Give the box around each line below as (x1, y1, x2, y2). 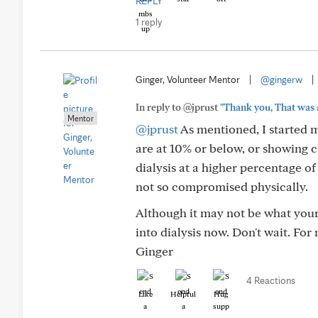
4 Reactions (246, 275, 295, 286)
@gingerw (261, 74, 302, 85)
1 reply (136, 16, 162, 28)
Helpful (170, 289, 196, 299)
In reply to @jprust (136, 102, 220, 113)
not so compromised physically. (136, 179, 308, 194)
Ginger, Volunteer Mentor (136, 74, 240, 85)
